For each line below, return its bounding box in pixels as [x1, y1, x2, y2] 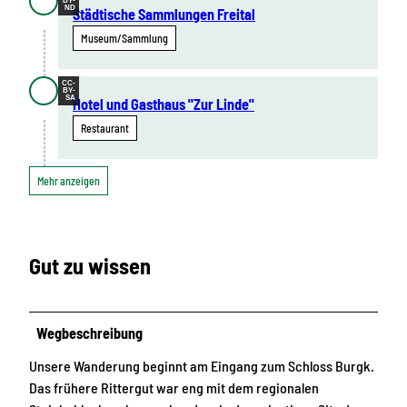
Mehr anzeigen [37, 174, 100, 187]
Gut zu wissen [29, 252, 151, 279]
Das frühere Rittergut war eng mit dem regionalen [29, 378, 319, 396]
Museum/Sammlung [81, 32, 168, 45]
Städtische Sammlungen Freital [73, 5, 255, 24]
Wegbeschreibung [36, 323, 144, 342]
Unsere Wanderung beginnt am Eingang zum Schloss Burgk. [29, 356, 374, 374]
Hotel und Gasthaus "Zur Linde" [73, 95, 254, 114]
